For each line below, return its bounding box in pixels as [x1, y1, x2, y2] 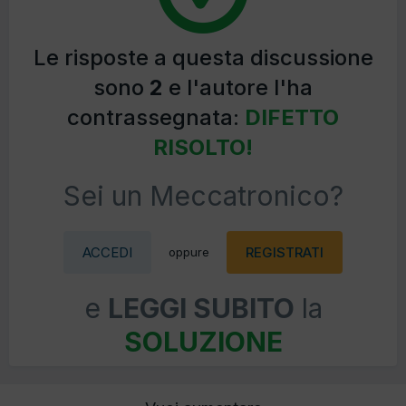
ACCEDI [82, 243, 132, 261]
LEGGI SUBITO [107, 291, 295, 324]
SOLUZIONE [123, 324, 283, 358]
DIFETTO [245, 103, 339, 130]
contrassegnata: [67, 103, 245, 130]
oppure [169, 244, 209, 259]
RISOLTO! [153, 133, 253, 160]
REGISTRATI [246, 243, 324, 261]
